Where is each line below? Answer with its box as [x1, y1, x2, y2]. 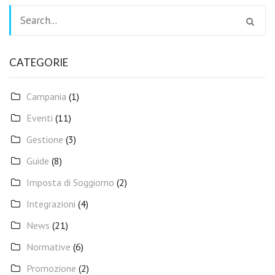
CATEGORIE [9, 56, 68, 69]
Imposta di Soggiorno [26, 176, 114, 188]
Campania [26, 90, 66, 103]
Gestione [26, 133, 63, 145]
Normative [26, 241, 71, 253]
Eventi [26, 112, 53, 124]
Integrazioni [26, 198, 76, 210]
